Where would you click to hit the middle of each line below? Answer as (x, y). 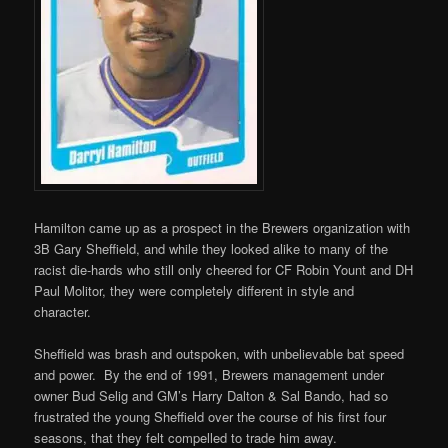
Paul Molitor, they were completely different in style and (194, 291)
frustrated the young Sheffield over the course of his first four (210, 417)
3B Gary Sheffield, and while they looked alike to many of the (211, 249)
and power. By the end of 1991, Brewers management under (209, 375)
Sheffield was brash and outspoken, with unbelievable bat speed (219, 354)
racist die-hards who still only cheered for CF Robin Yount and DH (224, 270)
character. (63, 312)
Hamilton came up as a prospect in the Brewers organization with (222, 228)
